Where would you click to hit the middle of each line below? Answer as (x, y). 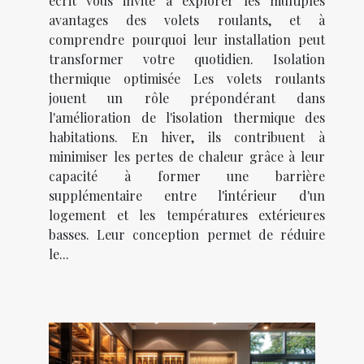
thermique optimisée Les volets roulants (187, 79)
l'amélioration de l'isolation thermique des (187, 118)
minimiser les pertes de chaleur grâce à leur (187, 157)
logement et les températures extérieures (187, 215)
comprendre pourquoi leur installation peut (187, 40)
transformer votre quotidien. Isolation (187, 59)
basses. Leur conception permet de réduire (187, 235)
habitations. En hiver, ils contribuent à (187, 137)
